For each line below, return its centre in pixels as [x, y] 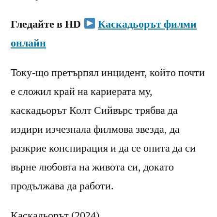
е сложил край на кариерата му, [82, 91]
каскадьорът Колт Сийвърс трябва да [94, 110]
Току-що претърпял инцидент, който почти [108, 72]
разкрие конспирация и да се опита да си [103, 148]
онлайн [28, 43]
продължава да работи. [62, 186]
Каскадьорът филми [147, 24]
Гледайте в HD [47, 24]
